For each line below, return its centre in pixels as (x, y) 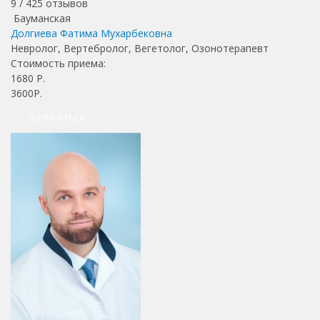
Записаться (57, 116)
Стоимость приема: (60, 63)
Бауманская (41, 18)
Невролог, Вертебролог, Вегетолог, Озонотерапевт (140, 48)
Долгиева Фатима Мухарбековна (91, 33)
